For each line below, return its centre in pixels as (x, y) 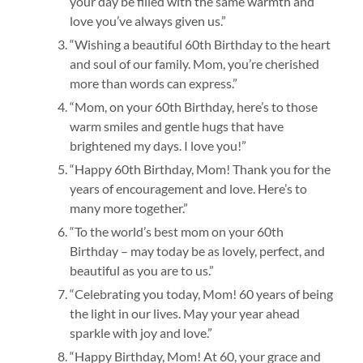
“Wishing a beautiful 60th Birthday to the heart (200, 45)
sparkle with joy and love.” (141, 333)
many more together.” (128, 208)
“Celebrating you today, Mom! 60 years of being (201, 294)
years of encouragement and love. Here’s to (188, 189)
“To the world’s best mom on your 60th (176, 232)
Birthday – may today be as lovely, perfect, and (197, 251)
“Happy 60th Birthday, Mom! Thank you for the (200, 169)
